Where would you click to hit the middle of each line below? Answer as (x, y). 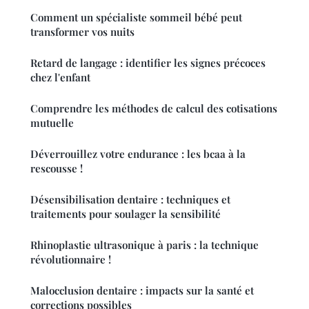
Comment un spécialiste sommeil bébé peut (136, 18)
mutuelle (52, 123)
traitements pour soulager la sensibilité (126, 214)
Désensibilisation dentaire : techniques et (130, 200)
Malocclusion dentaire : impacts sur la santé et (142, 291)
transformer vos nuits (82, 32)
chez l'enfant (60, 78)
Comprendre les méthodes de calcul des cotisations (154, 109)
